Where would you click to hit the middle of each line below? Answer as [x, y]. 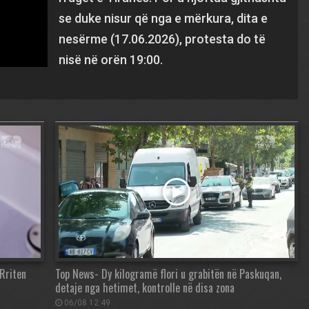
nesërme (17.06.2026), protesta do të [162, 39]
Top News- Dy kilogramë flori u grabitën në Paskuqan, [168, 274]
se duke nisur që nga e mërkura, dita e [163, 18]
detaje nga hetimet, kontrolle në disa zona [145, 288]
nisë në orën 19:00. [111, 60]
